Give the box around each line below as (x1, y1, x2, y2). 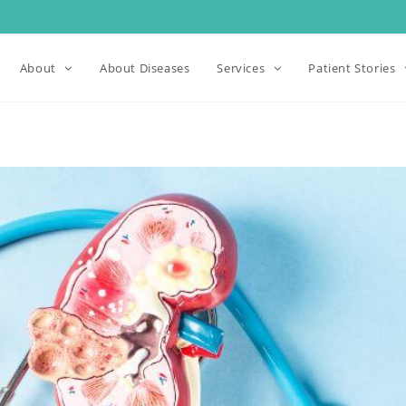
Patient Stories (308, 60, 399, 76)
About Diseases (99, 60, 190, 76)
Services (217, 60, 268, 76)
